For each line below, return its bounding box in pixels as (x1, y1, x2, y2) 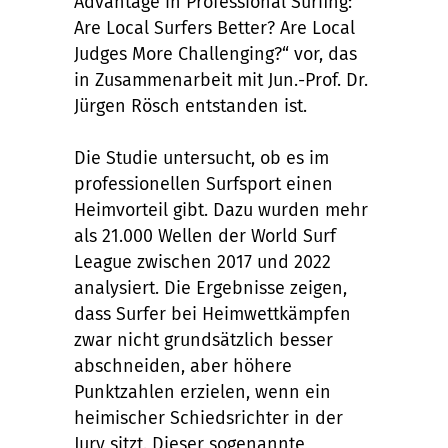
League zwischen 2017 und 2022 (74, 250, 331, 273)
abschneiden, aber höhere (74, 354, 292, 377)
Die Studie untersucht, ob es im (74, 146, 329, 169)
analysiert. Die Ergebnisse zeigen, (74, 276, 347, 299)
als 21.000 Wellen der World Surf (74, 224, 336, 247)
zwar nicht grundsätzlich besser (74, 328, 333, 351)
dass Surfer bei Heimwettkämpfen (74, 302, 351, 325)
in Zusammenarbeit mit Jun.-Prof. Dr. (74, 68, 368, 91)
